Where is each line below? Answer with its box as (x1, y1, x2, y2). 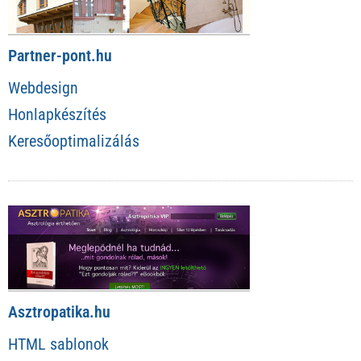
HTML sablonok (8, 334, 109, 355)
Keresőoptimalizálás (8, 131, 139, 151)
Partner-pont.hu (8, 45, 112, 65)
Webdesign (8, 77, 78, 98)
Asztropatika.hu (8, 302, 110, 322)
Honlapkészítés (8, 104, 106, 124)
